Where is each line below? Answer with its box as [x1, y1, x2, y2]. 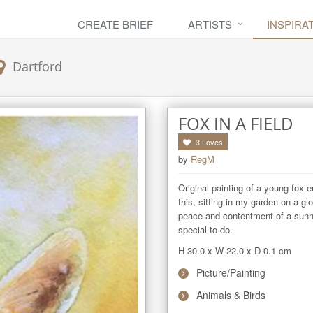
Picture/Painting [196, 265, 265, 279]
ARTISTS [188, 17, 232, 31]
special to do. [178, 223, 233, 236]
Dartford [13, 57, 62, 75]
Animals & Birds [196, 288, 265, 302]
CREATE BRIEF [78, 17, 153, 31]
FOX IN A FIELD [178, 112, 293, 135]
